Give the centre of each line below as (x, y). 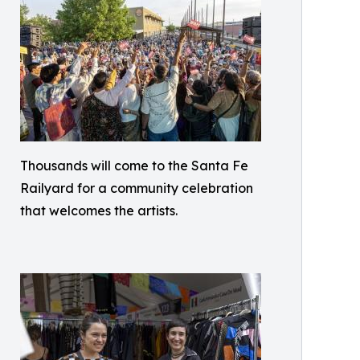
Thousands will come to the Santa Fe (134, 166)
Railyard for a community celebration (137, 188)
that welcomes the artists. (99, 211)
